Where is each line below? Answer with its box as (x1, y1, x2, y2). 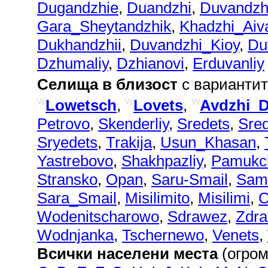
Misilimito (125, 188, 190, 207)
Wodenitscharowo (37, 207, 159, 226)
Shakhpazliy (121, 151, 203, 170)
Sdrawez (167, 207, 227, 226)
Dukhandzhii (37, 35, 121, 54)
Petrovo (37, 114, 90, 133)
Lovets (133, 96, 183, 114)
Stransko (37, 170, 98, 188)
